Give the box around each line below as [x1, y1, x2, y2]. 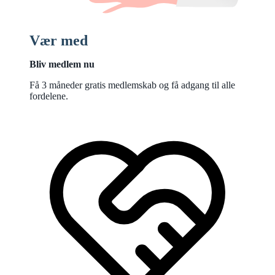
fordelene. [29, 90, 68, 101]
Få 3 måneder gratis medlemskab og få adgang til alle [29, 79, 235, 90]
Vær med [29, 32, 88, 48]
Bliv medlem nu [29, 58, 95, 69]
